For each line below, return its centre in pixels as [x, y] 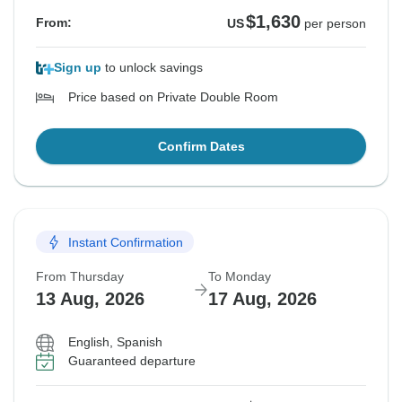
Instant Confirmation [126, 242]
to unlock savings [152, 68]
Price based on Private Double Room [173, 97]
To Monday [240, 277]
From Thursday [80, 277]
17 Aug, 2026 [262, 299]
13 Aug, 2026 [90, 299]
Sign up [78, 68]
